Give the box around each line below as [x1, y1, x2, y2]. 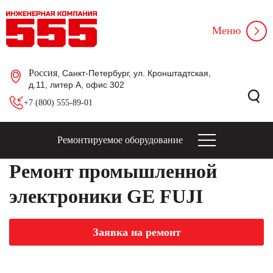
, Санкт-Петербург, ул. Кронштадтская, [57, 68, 211, 78]
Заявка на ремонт [92, 226, 181, 238]
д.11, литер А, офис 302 [29, 80, 124, 90]
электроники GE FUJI [9, 185, 203, 207]
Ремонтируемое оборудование [57, 135, 183, 145]
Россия [29, 68, 57, 78]
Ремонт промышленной [9, 160, 217, 182]
